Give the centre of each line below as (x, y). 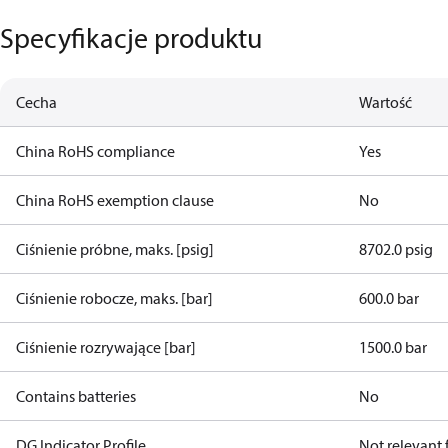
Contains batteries (76, 396)
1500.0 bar (393, 347)
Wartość (386, 102)
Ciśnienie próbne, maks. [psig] (115, 249)
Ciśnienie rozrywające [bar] (106, 347)
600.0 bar (389, 298)
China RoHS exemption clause (115, 200)
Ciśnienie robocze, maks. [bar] (114, 298)
